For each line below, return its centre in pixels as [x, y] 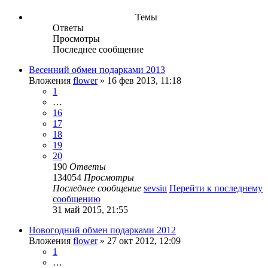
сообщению [77, 199]
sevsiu [155, 188]
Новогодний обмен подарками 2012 [102, 230]
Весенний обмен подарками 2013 [97, 69]
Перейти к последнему [216, 188]
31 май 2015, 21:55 [90, 209]
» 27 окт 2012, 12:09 [139, 240]
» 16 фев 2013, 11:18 [139, 80]
